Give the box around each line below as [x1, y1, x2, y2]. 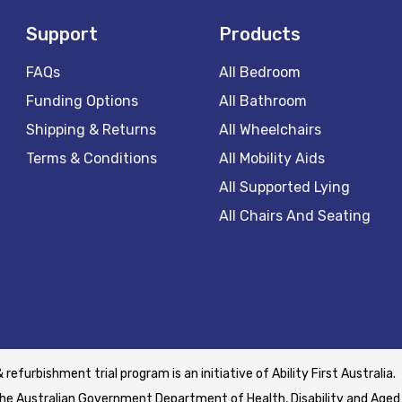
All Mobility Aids [218, 150, 325, 167]
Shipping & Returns [26, 121, 157, 138]
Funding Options [26, 92, 139, 109]
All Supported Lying [218, 179, 350, 196]
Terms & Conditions [26, 150, 158, 167]
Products [218, 23, 301, 45]
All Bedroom [218, 64, 301, 81]
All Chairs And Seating [218, 207, 371, 224]
